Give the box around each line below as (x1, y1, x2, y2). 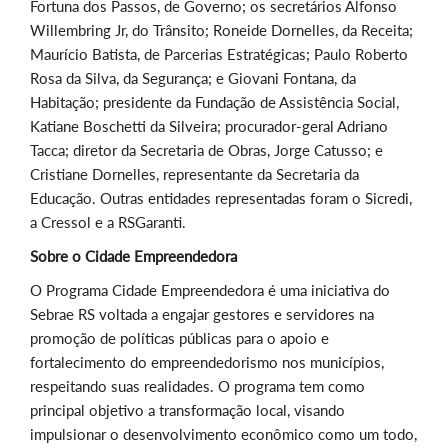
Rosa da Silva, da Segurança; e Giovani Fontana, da (30, 69, 356, 88)
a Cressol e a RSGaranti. (30, 213, 186, 232)
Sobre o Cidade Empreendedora (30, 247, 237, 266)
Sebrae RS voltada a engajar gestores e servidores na (30, 305, 374, 324)
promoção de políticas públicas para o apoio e (30, 329, 329, 348)
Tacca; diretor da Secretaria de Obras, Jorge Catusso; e (30, 141, 383, 160)
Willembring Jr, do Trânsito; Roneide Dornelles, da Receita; (30, 21, 413, 40)
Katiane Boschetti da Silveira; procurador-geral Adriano (30, 117, 388, 136)
